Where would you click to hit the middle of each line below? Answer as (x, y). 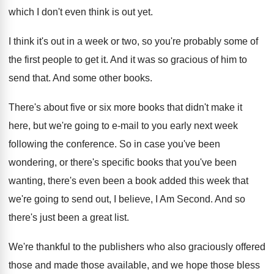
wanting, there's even (54, 181)
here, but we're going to (59, 126)
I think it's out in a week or (64, 41)
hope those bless (223, 265)
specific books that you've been (169, 162)
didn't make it (214, 107)
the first (24, 60)
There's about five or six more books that (96, 107)
